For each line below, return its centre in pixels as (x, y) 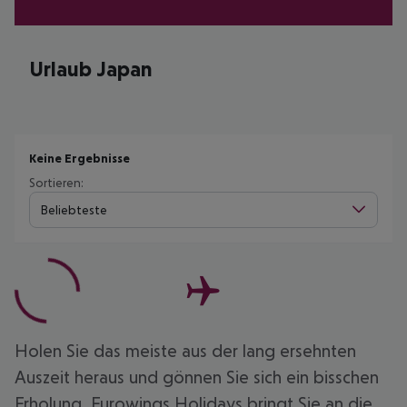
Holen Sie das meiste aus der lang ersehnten (185, 351)
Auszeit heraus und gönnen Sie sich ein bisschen (197, 377)
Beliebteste (74, 209)
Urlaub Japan (91, 69)
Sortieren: (56, 183)
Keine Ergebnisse (79, 158)
